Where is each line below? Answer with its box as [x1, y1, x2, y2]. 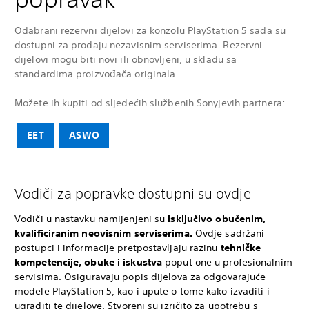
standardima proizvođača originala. [14, 67, 179, 80]
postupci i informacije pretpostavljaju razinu [14, 241, 221, 254]
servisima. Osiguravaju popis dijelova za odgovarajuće [14, 270, 266, 283]
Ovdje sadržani [192, 226, 265, 239]
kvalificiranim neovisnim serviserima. [14, 226, 192, 239]
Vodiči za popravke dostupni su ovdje [14, 185, 251, 201]
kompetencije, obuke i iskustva [14, 255, 163, 268]
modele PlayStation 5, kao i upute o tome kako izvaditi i [14, 284, 270, 297]
